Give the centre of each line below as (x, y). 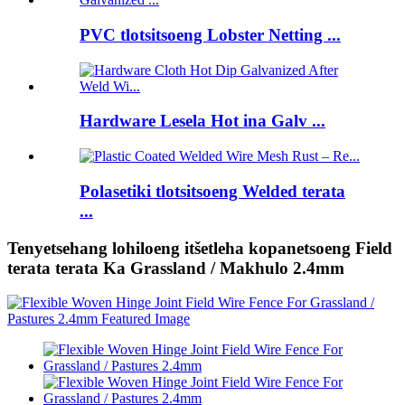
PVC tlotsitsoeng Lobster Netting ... (210, 34)
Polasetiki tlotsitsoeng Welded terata (212, 191)
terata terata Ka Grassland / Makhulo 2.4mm (176, 268)
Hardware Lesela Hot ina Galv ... (202, 121)
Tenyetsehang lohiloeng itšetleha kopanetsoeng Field (200, 248)
